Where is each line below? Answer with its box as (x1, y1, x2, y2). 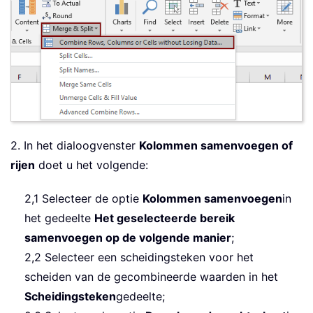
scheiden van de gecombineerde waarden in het (24, 270, 278, 284)
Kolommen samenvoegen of (139, 138, 293, 153)
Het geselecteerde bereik (94, 211, 235, 226)
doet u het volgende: (35, 158, 148, 173)
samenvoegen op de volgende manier (24, 231, 231, 245)
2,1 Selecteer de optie (24, 191, 143, 206)
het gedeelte (24, 211, 94, 226)
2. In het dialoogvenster (10, 138, 139, 153)
